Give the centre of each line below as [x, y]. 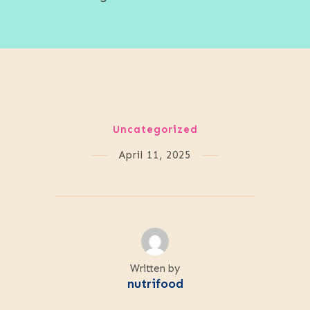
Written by [155, 269]
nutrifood [155, 284]
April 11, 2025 [155, 155]
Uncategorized [155, 130]
